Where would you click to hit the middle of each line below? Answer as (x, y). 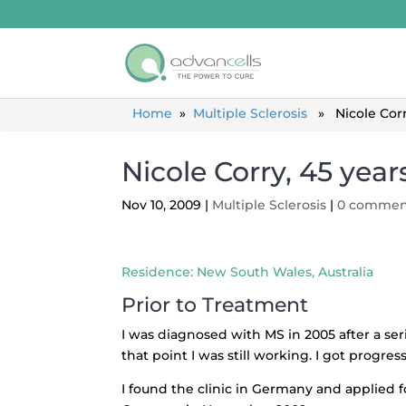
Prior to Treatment (215, 305)
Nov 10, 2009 (162, 205)
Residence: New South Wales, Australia (248, 272)
